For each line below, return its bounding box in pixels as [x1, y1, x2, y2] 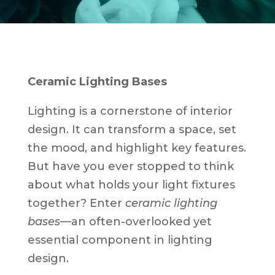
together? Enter [27, 196, 125, 210]
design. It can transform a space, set [27, 122, 236, 136]
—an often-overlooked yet [60, 214, 212, 228]
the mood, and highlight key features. [27, 141, 246, 155]
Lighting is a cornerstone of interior [27, 104, 233, 118]
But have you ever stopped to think [27, 159, 234, 173]
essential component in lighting [27, 233, 212, 247]
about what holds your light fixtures [27, 177, 235, 192]
